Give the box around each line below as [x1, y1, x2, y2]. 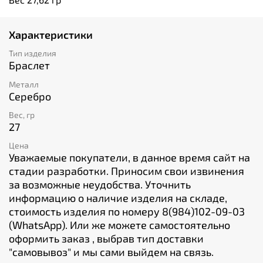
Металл [9, 79, 39, 89]
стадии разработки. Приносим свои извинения [9, 164, 244, 177]
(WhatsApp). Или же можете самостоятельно [9, 218, 230, 231]
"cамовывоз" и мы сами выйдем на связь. [9, 245, 214, 258]
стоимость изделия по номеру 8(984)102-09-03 [9, 204, 245, 218]
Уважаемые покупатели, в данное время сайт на [9, 150, 250, 164]
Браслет [9, 59, 50, 72]
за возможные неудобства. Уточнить [9, 177, 191, 191]
